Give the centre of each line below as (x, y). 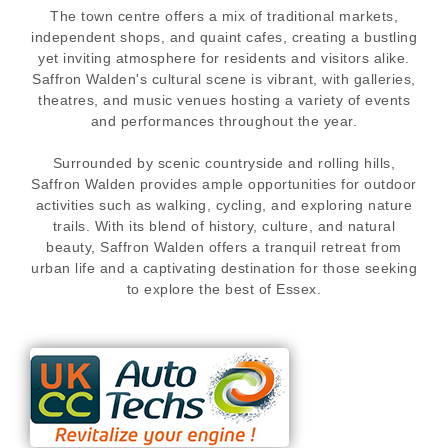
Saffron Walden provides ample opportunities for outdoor (224, 183)
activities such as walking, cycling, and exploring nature (224, 204)
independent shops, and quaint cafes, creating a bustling (224, 36)
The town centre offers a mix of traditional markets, (224, 15)
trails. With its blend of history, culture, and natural (224, 225)
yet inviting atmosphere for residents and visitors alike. (224, 57)
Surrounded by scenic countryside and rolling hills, (224, 162)
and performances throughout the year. (224, 120)
